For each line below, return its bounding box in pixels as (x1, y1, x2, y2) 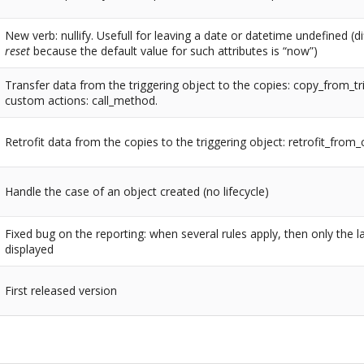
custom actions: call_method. (5, 93, 158, 109)
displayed (5, 241, 54, 258)
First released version (5, 283, 118, 299)
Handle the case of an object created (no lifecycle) (5, 184, 270, 200)
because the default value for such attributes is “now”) (30, 43, 318, 59)
